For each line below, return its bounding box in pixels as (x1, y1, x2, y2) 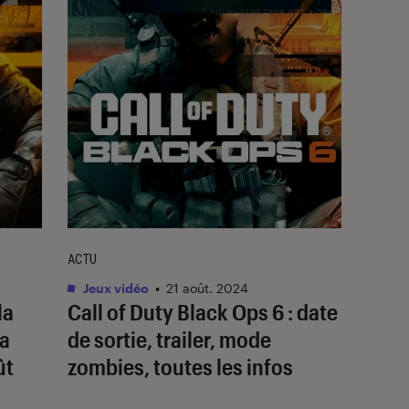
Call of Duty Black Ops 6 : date (68, 298, 338, 325)
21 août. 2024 (166, 279, 248, 296)
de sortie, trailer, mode (68, 325, 271, 352)
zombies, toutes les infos (68, 352, 293, 380)
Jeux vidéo (80, 279, 149, 296)
